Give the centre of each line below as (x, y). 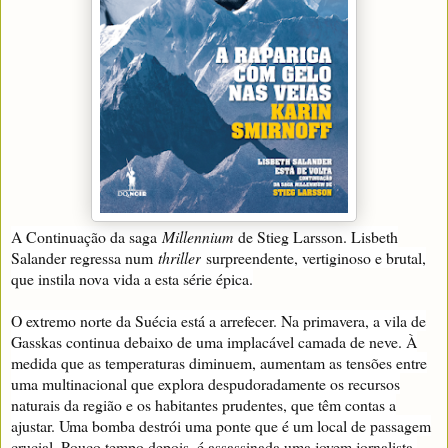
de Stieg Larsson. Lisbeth (315, 237)
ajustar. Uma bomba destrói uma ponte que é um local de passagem (221, 426)
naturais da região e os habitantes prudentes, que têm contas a (203, 405)
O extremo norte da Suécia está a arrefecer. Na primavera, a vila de (218, 321)
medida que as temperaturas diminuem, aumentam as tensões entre (219, 363)
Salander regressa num (84, 258)
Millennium (197, 237)
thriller (179, 258)
